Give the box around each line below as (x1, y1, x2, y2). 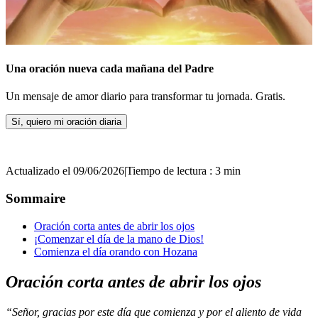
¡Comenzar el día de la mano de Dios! (34, 232, 204, 245)
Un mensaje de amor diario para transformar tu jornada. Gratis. (6, 90, 285, 103)
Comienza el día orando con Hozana (34, 245, 197, 258)
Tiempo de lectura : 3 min (126, 165, 241, 177)
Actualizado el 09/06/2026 (6, 165, 124, 177)
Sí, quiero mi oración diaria (11, 116, 121, 128)
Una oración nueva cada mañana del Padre (6, 62, 214, 75)
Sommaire (6, 191, 65, 207)
